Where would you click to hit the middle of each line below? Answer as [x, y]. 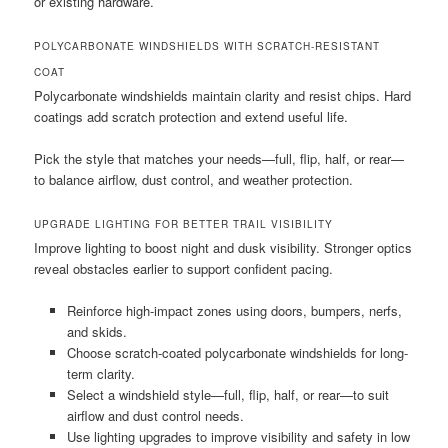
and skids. [96, 332]
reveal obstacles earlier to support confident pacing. [184, 269]
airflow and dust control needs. [155, 416]
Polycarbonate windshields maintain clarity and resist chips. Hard [223, 95]
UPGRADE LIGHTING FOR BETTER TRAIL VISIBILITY [184, 224]
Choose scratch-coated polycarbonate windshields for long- [237, 353]
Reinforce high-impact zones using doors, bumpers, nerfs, [234, 311]
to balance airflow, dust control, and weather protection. [194, 180]
